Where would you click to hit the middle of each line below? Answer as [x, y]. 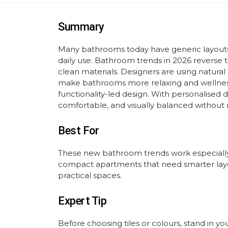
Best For [79, 131]
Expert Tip [82, 201]
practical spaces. [90, 176]
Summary [81, 27]
